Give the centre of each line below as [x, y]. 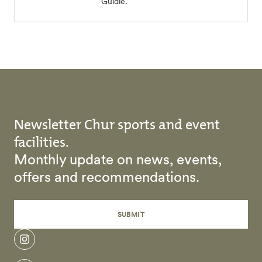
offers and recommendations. [107, 177]
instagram [44, 244]
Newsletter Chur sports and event [117, 125]
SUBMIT [131, 214]
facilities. [41, 142]
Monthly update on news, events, [118, 159]
